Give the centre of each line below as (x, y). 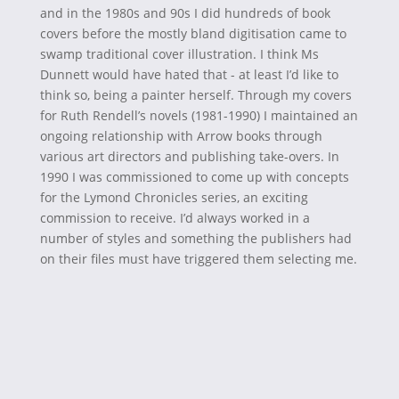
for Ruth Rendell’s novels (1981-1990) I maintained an (199, 116)
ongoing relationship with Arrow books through (181, 136)
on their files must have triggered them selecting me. (198, 259)
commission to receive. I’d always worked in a (175, 218)
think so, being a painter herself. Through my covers (195, 95)
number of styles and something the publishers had (195, 239)
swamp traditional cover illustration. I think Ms (179, 54)
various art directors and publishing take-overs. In (189, 157)
